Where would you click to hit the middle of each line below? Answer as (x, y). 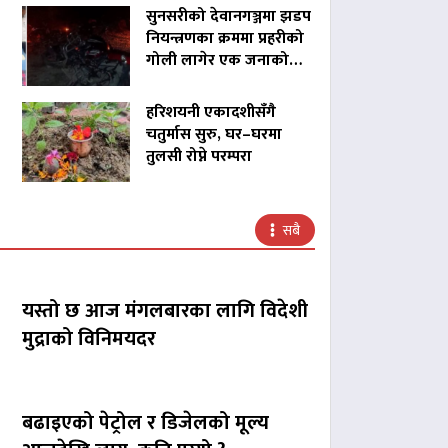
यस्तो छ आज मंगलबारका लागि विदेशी (164, 311)
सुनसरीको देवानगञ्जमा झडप (228, 17)
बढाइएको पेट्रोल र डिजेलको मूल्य (145, 423)
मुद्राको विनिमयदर (88, 339)
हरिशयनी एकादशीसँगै (210, 113)
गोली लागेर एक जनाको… (223, 61)
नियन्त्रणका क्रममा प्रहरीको (224, 39)
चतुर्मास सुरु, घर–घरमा (213, 135)
